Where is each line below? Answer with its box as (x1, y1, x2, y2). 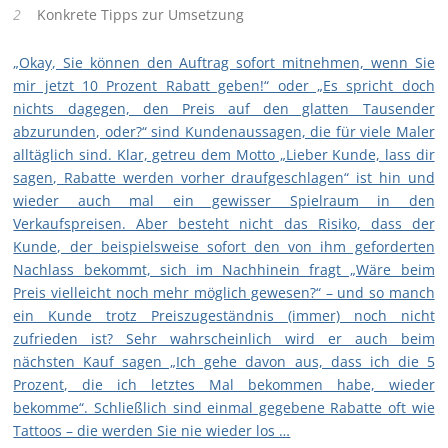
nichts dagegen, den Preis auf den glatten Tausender (13, 98, 435, 118)
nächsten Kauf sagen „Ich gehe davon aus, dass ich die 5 (13, 351, 435, 371)
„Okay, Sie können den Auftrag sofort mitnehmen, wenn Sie (13, 52, 435, 72)
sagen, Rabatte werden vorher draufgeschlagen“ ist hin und (13, 167, 435, 187)
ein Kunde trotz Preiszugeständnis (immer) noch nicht (13, 305, 435, 325)
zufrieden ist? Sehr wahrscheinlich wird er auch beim (13, 328, 435, 348)
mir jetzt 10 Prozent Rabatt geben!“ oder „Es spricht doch (13, 75, 435, 95)
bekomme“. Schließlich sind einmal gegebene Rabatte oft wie (13, 397, 435, 417)
